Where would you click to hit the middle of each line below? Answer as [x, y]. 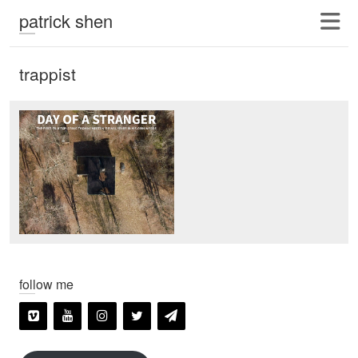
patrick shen [66, 20]
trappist [48, 74]
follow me [46, 284]
